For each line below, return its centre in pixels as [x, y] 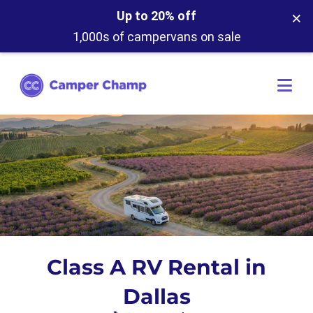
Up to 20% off [156, 16]
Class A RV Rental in [156, 267]
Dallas [156, 297]
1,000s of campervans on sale [156, 37]
